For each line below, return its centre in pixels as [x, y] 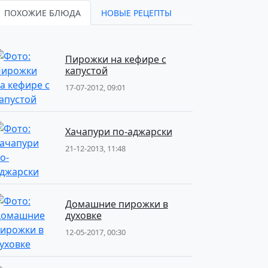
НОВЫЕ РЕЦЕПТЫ [136, 13]
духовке [83, 215]
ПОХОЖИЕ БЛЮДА [42, 13]
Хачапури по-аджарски [118, 132]
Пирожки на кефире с [115, 59]
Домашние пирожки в [116, 204]
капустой [86, 71]
